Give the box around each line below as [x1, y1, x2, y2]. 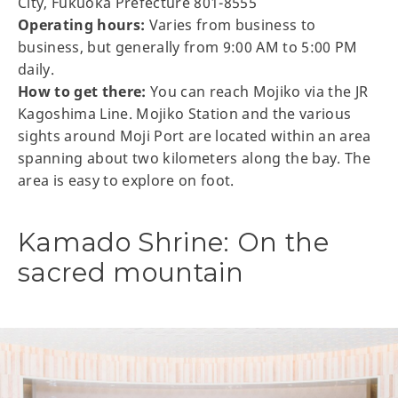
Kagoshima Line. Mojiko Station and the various [18, 103, 352, 123]
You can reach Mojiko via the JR [150, 81, 369, 101]
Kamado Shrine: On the [18, 226, 330, 258]
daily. [18, 59, 55, 79]
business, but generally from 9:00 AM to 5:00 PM [18, 36, 358, 57]
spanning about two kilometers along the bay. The [18, 147, 371, 168]
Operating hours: [18, 14, 146, 35]
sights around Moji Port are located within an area [18, 125, 371, 146]
